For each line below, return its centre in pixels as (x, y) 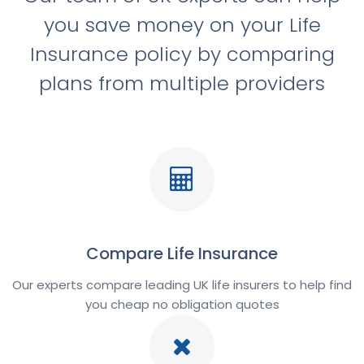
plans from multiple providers (182, 83)
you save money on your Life (182, 24)
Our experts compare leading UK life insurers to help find (182, 284)
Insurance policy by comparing (182, 54)
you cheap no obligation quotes (182, 304)
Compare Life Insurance (182, 253)
